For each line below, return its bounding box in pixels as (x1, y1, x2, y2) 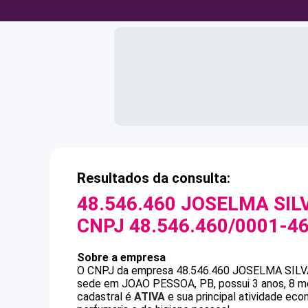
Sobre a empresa (77, 251, 166, 264)
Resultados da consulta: (77, 170, 230, 186)
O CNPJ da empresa (77, 264, 176, 277)
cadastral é (77, 290, 134, 303)
